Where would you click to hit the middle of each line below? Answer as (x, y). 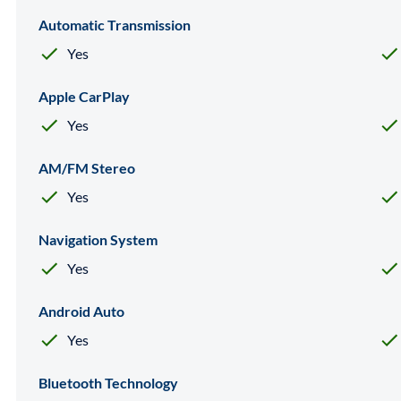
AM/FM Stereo (87, 167)
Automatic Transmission (115, 24)
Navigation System (98, 239)
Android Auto (81, 311)
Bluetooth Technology (108, 382)
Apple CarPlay (84, 96)
